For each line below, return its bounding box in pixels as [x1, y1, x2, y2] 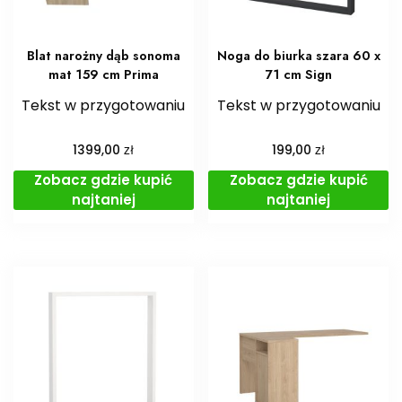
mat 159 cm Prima [48, 66, 159, 84]
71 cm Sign [265, 66, 332, 84]
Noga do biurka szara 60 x [216, 47, 380, 66]
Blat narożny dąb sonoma [26, 47, 180, 66]
